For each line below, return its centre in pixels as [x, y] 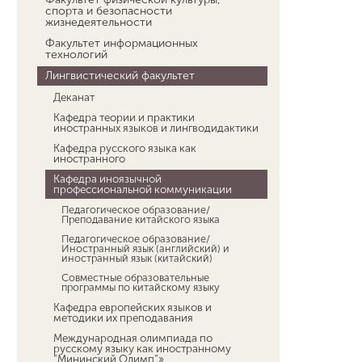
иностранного [90, 158]
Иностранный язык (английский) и [146, 248]
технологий [77, 55]
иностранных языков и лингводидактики [156, 128]
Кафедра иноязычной [108, 179]
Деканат [74, 97]
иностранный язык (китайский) [137, 258]
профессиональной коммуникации [143, 189]
